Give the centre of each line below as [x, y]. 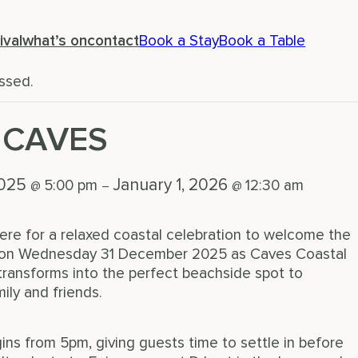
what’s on [55, 42]
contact [113, 42]
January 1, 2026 [173, 185]
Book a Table [263, 42]
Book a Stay [179, 42]
